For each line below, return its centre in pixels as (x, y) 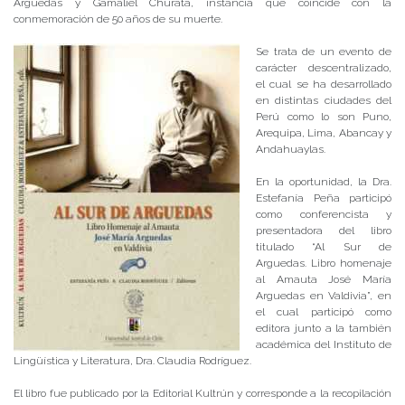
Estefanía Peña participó (324, 198)
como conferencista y (324, 214)
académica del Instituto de (324, 344)
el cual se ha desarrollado (324, 84)
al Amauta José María (324, 279)
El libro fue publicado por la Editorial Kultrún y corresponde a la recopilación (202, 393)
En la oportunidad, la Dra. (324, 181)
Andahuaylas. (291, 149)
